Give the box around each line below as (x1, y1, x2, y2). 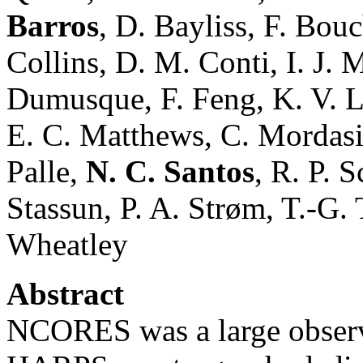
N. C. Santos (86, 153, 254, 189)
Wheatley (6, 226, 128, 262)
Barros (6, 7, 99, 43)
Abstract (6, 275, 124, 311)
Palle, (6, 153, 86, 189)
